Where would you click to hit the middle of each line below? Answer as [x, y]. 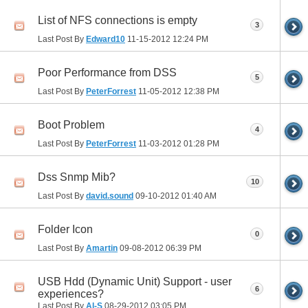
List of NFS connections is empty [118, 20]
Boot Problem [71, 124]
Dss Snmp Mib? [77, 177]
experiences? [71, 294]
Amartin [102, 248]
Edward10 [106, 39]
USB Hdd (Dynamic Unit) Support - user [135, 281]
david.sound [110, 196]
